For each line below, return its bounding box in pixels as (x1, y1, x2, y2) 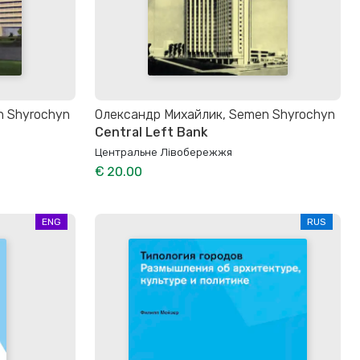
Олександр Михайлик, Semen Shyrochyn (95, 106, 335, 122)
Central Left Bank (95, 124, 207, 140)
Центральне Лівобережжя (95, 145, 232, 158)
